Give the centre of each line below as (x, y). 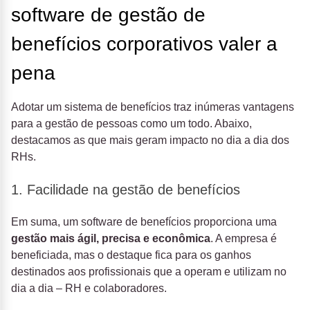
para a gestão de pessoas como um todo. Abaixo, (131, 124)
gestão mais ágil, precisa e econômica (111, 239)
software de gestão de (108, 15)
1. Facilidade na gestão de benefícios (126, 190)
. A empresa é (244, 239)
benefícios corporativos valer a (144, 44)
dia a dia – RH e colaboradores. (89, 289)
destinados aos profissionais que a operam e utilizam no (149, 272)
